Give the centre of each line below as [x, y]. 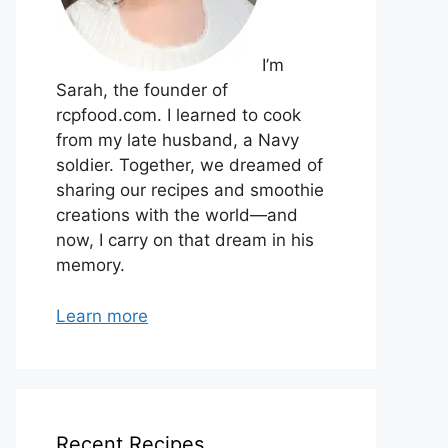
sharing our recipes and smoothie [190, 190]
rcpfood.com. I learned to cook [178, 115]
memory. [90, 265]
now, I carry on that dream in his [185, 240]
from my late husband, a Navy [177, 140]
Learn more [102, 315]
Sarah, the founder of [142, 90]
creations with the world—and [177, 215]
